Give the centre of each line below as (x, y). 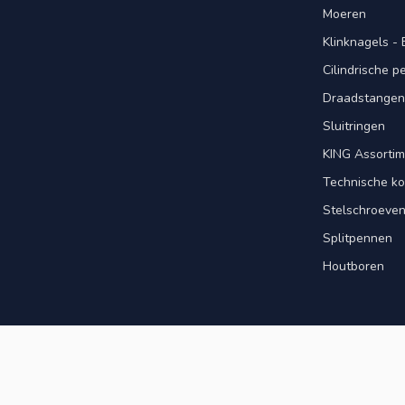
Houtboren (353, 266)
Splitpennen (358, 238)
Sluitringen (354, 126)
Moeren (344, 14)
